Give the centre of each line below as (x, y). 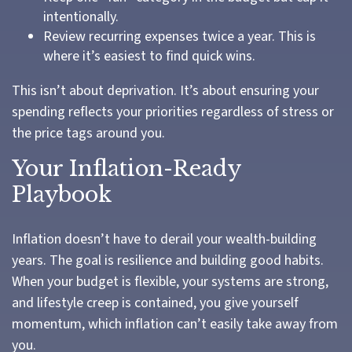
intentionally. (81, 17)
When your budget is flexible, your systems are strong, (170, 282)
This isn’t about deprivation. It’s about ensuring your (165, 91)
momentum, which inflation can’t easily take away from (175, 324)
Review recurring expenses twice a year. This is (180, 37)
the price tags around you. (90, 133)
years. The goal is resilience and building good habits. (168, 260)
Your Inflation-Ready (126, 169)
